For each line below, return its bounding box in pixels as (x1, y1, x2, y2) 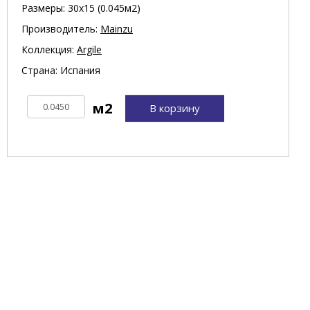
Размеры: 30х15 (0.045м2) (21, 1, 140, 15)
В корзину (149, 101, 200, 116)
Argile (77, 43, 102, 57)
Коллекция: (21, 43, 77, 57)
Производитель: (21, 22, 100, 36)
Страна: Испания (21, 64, 100, 77)
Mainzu (100, 22, 133, 36)
